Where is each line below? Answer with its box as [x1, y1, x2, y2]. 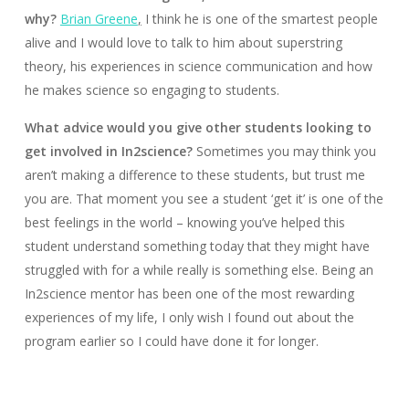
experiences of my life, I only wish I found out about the [24, 308, 354, 326]
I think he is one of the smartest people [141, 9, 378, 27]
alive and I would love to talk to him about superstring [24, 33, 342, 51]
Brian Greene [59, 9, 138, 27]
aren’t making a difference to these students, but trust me [24, 165, 365, 184]
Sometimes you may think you [195, 142, 376, 160]
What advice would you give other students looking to [24, 118, 372, 136]
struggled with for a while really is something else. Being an [24, 260, 373, 278]
